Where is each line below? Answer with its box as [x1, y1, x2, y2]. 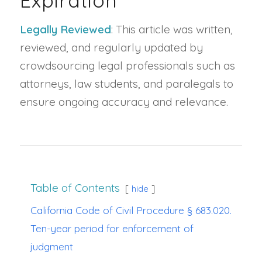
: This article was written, [111, 22, 233, 37]
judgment [30, 240, 73, 253]
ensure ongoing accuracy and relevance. [19, 95, 228, 109]
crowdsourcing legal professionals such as [19, 58, 235, 73]
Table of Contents [30, 180, 120, 195]
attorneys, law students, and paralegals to [19, 77, 233, 91]
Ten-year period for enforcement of [30, 222, 194, 235]
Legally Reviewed [19, 22, 111, 37]
